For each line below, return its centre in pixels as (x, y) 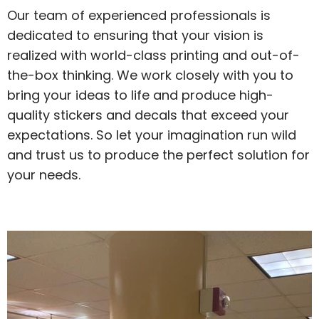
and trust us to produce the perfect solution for (158, 155)
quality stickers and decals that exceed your (148, 115)
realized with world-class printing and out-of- (153, 56)
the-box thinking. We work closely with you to (150, 75)
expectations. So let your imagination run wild (152, 135)
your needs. (44, 175)
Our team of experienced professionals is (139, 16)
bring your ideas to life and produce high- (140, 95)
